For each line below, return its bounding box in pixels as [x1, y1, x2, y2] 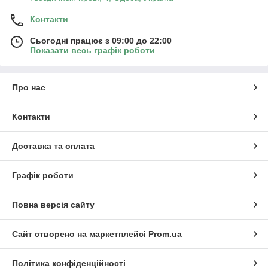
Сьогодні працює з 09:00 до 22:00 [30, 35, 172, 45]
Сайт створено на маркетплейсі [12, 229, 148, 239]
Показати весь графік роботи [30, 45, 155, 55]
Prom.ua [148, 229, 182, 239]
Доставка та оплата [12, 141, 95, 151]
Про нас [12, 82, 45, 92]
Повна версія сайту [12, 199, 95, 209]
